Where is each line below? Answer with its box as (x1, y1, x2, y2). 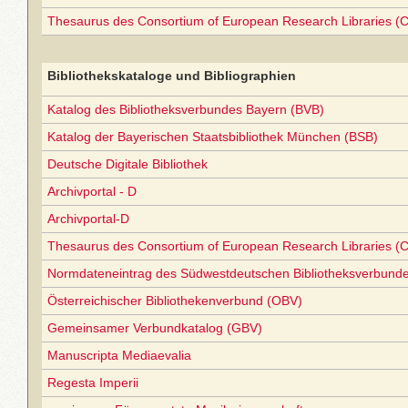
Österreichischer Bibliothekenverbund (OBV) (47, 293, 302, 308)
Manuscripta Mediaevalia (47, 348, 191, 362)
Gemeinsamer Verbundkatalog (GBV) (47, 321, 262, 335)
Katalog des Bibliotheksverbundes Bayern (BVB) (47, 102, 324, 117)
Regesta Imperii (47, 375, 138, 390)
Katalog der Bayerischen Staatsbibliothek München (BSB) (47, 129, 378, 144)
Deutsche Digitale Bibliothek (47, 157, 208, 171)
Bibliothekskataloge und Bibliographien (47, 68, 296, 83)
